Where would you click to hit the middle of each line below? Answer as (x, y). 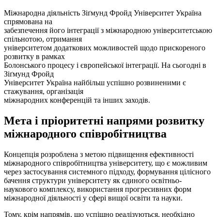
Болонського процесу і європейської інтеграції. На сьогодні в (105, 65)
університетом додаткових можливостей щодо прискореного (105, 48)
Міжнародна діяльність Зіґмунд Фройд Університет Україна (103, 13)
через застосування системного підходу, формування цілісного (107, 172)
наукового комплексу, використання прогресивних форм (98, 189)
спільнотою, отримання (43, 39)
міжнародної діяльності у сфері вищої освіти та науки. (93, 198)
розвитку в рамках (34, 57)
